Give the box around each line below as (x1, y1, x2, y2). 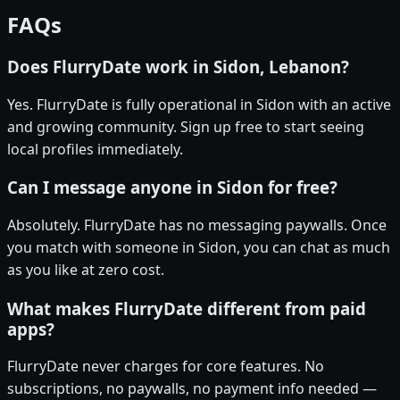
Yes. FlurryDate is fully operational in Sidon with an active (7, 94, 391, 114)
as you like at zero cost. (7, 260, 164, 280)
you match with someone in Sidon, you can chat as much (7, 237, 390, 258)
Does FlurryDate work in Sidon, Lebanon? (7, 54, 349, 78)
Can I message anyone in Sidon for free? (7, 176, 337, 199)
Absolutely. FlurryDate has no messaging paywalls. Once (7, 215, 387, 236)
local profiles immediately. (7, 138, 183, 159)
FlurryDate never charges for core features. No (7, 356, 324, 377)
